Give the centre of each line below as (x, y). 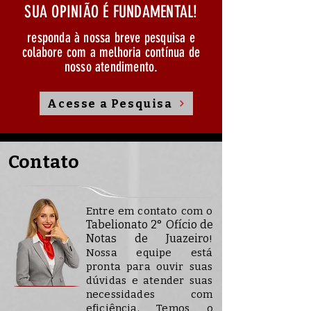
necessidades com (150, 294)
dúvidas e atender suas (150, 280)
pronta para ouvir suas (150, 267)
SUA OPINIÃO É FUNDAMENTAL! (111, 12)
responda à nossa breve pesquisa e (111, 37)
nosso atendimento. (111, 67)
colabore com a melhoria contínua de (111, 52)
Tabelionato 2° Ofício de (150, 225)
